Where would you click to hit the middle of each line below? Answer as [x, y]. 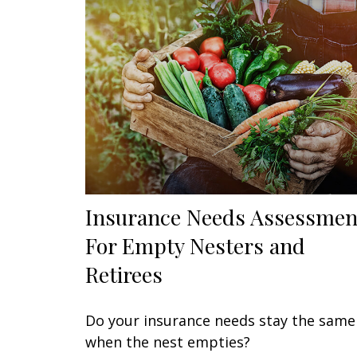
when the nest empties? [168, 342]
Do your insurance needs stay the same [220, 321]
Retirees [124, 275]
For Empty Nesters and [195, 246]
